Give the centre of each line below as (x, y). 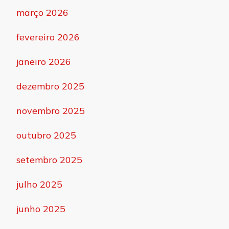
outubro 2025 (46, 135)
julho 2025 (39, 185)
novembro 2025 (51, 111)
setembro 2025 (49, 160)
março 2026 (42, 13)
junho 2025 (41, 209)
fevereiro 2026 (48, 37)
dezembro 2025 (50, 86)
